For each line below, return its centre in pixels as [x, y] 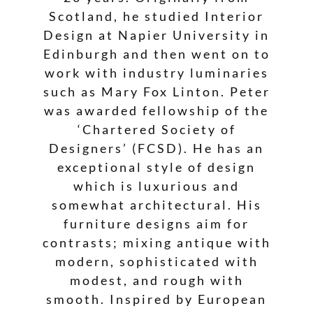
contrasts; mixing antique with [156, 242]
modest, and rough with [156, 280]
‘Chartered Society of [156, 129]
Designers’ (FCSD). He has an [156, 148]
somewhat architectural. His [156, 204]
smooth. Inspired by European [156, 299]
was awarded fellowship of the [156, 110]
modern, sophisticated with [156, 261]
